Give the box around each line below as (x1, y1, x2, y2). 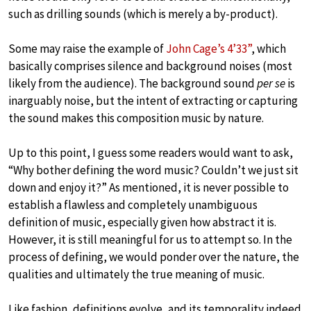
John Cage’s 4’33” (166, 41, 251, 57)
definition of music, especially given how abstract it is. (8, 215, 276, 230)
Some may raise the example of (8, 41, 166, 57)
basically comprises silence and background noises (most (8, 58, 292, 74)
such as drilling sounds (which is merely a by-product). (8, 6, 278, 22)
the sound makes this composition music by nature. (8, 110, 264, 126)
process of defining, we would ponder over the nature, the (8, 249, 299, 265)
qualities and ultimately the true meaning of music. (8, 267, 264, 283)
